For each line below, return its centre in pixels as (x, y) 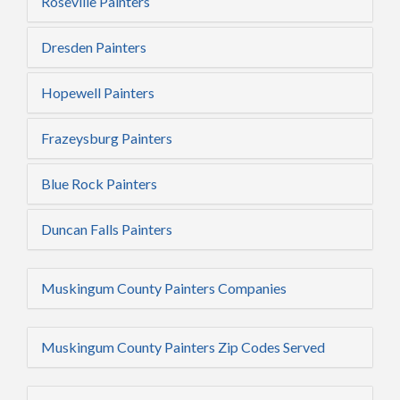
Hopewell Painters (98, 93)
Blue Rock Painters (99, 184)
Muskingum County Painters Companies (164, 288)
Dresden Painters (94, 47)
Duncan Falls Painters (107, 229)
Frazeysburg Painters (107, 138)
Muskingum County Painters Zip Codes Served (183, 347)
